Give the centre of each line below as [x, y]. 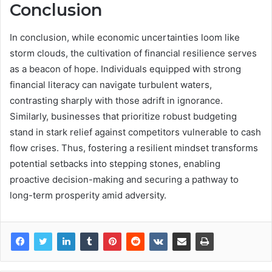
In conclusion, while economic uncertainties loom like [125, 37]
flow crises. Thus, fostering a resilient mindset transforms [134, 148]
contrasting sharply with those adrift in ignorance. [116, 100]
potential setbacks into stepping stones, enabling [115, 163]
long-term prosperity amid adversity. [88, 195]
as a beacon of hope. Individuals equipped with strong [125, 69]
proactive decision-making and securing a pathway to [124, 179]
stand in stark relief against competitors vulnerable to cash [135, 132]
